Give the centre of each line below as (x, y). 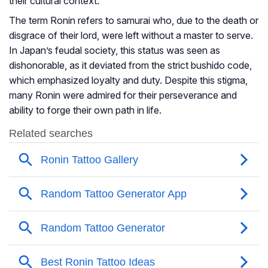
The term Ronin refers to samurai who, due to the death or (134, 21)
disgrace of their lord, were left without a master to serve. (131, 36)
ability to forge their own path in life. (85, 110)
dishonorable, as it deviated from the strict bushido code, (130, 66)
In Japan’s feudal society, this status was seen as (115, 51)
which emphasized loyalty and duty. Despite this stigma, (128, 80)
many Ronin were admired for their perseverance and (123, 95)
